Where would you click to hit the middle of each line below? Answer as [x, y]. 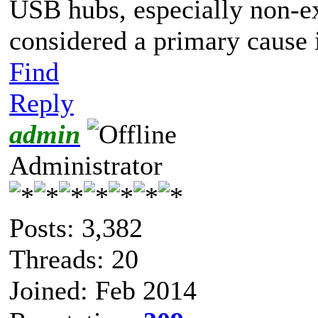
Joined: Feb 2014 [103, 290]
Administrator [86, 165]
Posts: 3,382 [76, 227]
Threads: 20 [74, 259]
